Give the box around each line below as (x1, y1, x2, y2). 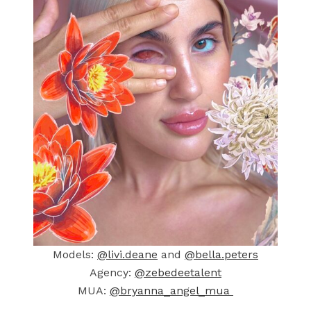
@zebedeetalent (135, 265, 221, 279)
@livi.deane (97, 247, 158, 261)
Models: (53, 247, 97, 261)
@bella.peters (185, 247, 258, 261)
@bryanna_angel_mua (110, 283, 233, 297)
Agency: (90, 265, 135, 279)
